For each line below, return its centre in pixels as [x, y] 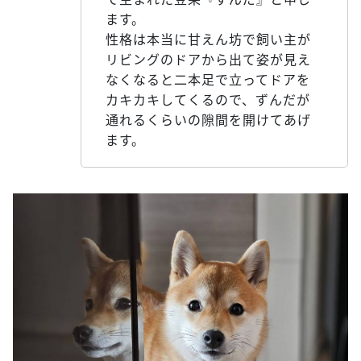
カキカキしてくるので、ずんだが [208, 100]
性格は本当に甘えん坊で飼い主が [208, 39]
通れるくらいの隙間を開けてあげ [208, 120]
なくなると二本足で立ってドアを [208, 79]
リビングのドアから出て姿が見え [208, 59]
